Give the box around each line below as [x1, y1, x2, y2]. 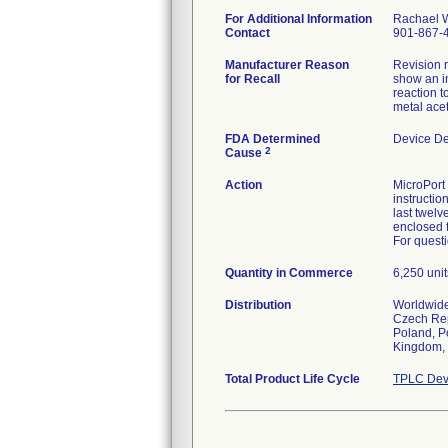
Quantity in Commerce [225, 266, 353, 280]
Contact [225, 26, 270, 40]
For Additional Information [225, 12, 372, 26]
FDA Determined [225, 132, 320, 146]
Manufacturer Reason [225, 58, 349, 72]
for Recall [225, 72, 280, 86]
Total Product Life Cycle [225, 372, 360, 386]
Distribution [225, 298, 291, 312]
